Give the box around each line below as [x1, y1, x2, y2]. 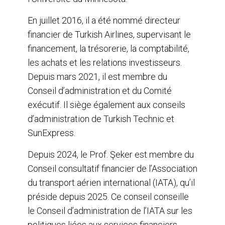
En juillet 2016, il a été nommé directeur [28, 15, 180, 26]
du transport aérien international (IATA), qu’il [28, 177, 195, 188]
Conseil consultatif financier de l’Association [28, 163, 197, 174]
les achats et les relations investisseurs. [28, 57, 182, 68]
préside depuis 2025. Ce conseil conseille [28, 191, 189, 202]
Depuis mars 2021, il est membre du [28, 71, 167, 82]
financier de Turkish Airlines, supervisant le [28, 29, 191, 40]
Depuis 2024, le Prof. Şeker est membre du [28, 149, 194, 160]
